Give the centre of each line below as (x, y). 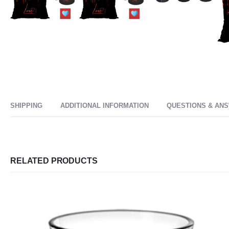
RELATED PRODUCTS (54, 161)
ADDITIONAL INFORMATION (105, 105)
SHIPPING (26, 105)
